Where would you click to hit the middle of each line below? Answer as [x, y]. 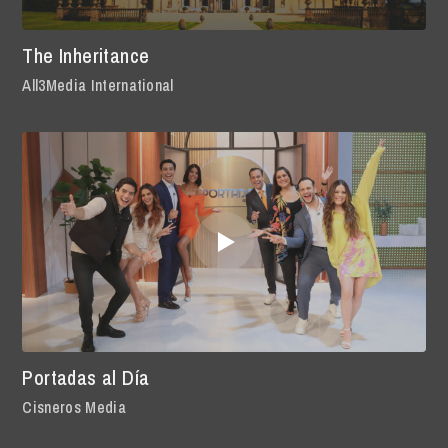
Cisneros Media [74, 406]
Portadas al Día [86, 377]
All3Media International [98, 84]
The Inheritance [86, 55]
